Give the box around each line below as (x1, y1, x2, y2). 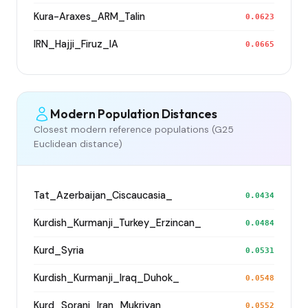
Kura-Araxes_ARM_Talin (34, 10, 145, 23)
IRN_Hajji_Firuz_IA (34, 37, 118, 50)
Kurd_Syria (34, 243, 84, 256)
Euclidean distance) (34, 137, 122, 150)
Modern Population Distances (50, 106, 217, 122)
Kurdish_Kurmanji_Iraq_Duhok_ (34, 271, 179, 284)
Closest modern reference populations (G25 (34, 123, 234, 135)
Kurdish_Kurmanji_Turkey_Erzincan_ (34, 216, 201, 229)
